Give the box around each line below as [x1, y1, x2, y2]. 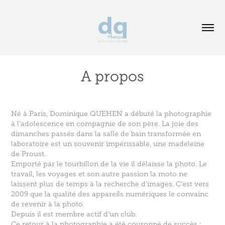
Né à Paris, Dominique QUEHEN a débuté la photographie [11, 110, 212, 118]
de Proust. [11, 150, 46, 158]
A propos [81, 68, 144, 84]
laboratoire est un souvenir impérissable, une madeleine [11, 140, 205, 148]
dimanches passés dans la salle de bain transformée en [11, 130, 201, 138]
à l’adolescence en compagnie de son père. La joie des [11, 120, 199, 128]
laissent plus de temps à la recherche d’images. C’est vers [11, 180, 209, 188]
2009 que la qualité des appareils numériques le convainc [11, 190, 209, 198]
